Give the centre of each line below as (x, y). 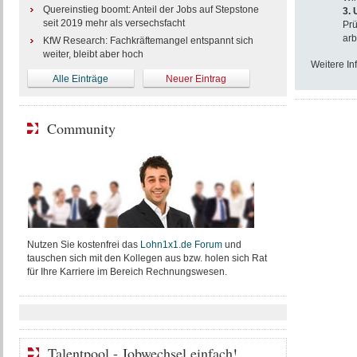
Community (81, 128)
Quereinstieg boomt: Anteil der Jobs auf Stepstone (151, 10)
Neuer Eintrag (196, 79)
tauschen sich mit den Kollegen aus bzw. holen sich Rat (147, 258)
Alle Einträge (80, 79)
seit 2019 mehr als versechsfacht (114, 23)
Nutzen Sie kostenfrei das (83, 245)
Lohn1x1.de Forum (181, 245)
